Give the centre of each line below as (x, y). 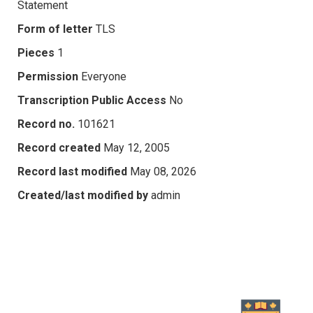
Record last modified (72, 171)
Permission (48, 76)
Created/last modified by (83, 195)
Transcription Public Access (92, 100)
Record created (59, 147)
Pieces (36, 52)
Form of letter (55, 29)
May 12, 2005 (137, 147)
